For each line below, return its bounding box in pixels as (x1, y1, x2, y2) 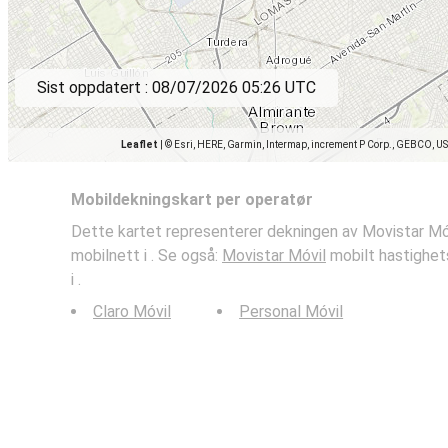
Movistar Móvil (222, 246, 326, 265)
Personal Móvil (239, 302, 344, 321)
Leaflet (121, 139, 158, 150)
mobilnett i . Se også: (71, 246, 222, 265)
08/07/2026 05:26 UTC (152, 78, 316, 97)
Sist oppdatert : (37, 78, 152, 97)
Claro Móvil (93, 302, 171, 321)
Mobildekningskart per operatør (71, 190, 313, 209)
